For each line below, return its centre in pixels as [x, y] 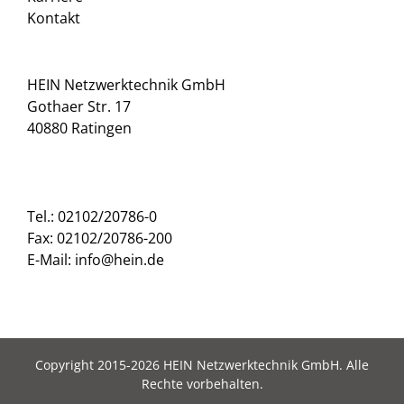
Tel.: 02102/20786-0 [92, 216]
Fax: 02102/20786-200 [100, 238]
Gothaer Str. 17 [79, 106]
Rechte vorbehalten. [202, 384]
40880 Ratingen [79, 128]
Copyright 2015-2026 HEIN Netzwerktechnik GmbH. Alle [202, 365]
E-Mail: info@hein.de [96, 260]
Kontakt [54, 18]
